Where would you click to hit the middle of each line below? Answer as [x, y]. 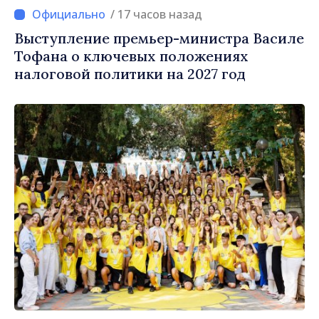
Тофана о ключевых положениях [131, 56]
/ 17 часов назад [160, 15]
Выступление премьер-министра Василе [159, 38]
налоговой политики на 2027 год [130, 74]
